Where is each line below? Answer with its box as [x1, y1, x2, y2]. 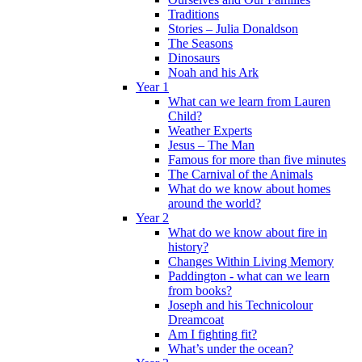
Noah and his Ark [168, 65, 259, 80]
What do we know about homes [168, 182, 330, 196]
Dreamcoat [168, 313, 224, 327]
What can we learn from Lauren [168, 95, 330, 109]
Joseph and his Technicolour [168, 298, 313, 313]
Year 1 [136, 80, 169, 95]
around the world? [168, 196, 261, 211]
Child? [168, 109, 202, 124]
